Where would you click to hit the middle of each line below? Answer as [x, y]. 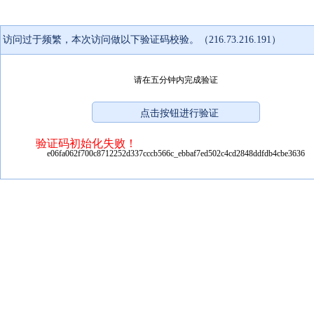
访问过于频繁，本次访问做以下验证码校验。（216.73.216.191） [142, 39]
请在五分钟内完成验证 [176, 80]
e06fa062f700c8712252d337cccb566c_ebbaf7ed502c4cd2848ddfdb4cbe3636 [176, 153]
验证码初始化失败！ [86, 143]
